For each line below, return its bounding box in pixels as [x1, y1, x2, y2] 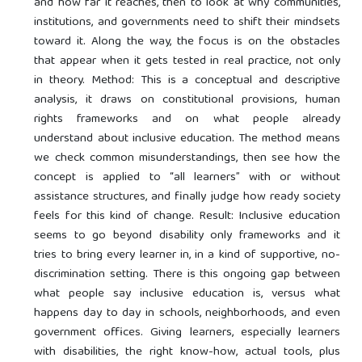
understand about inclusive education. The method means [34, 128, 340, 150]
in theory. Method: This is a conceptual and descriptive [34, 70, 340, 92]
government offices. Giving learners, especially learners [34, 322, 340, 344]
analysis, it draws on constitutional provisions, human [34, 90, 340, 112]
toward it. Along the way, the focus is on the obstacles [34, 32, 340, 53]
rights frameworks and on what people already [34, 109, 340, 131]
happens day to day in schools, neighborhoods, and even [34, 303, 340, 325]
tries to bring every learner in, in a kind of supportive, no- [34, 245, 340, 267]
